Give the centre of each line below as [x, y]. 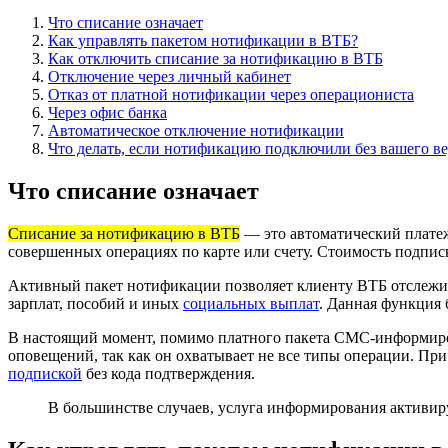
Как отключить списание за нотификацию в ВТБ [215, 58]
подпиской [45, 373]
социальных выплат [251, 303]
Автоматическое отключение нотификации [196, 130]
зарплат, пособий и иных [95, 303]
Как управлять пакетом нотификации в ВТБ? [203, 40]
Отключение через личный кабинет [169, 76]
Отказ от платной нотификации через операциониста [231, 94]
